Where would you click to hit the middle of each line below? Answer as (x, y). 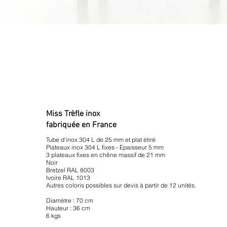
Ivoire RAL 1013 (68, 178)
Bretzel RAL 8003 (70, 170)
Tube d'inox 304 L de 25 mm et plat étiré (101, 140)
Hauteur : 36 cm (68, 208)
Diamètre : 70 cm (70, 200)
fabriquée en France (81, 125)
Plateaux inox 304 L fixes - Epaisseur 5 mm (105, 147)
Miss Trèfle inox (73, 114)
